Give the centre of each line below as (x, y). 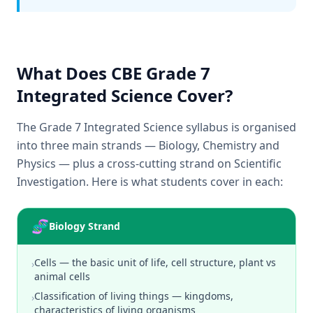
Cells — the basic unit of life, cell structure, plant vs (155, 262)
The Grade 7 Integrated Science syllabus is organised (156, 127)
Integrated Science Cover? (125, 95)
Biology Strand (85, 226)
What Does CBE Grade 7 (114, 73)
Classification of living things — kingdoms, (134, 296)
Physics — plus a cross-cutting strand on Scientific (149, 163)
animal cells (62, 276)
